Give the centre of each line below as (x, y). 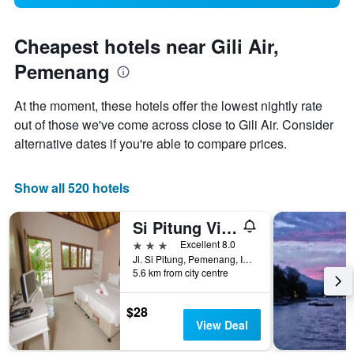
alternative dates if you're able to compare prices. (151, 144)
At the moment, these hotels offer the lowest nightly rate (168, 106)
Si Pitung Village (229, 228)
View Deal (222, 325)
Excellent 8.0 (208, 244)
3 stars (150, 244)
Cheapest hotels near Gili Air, (147, 46)
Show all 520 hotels (72, 188)
